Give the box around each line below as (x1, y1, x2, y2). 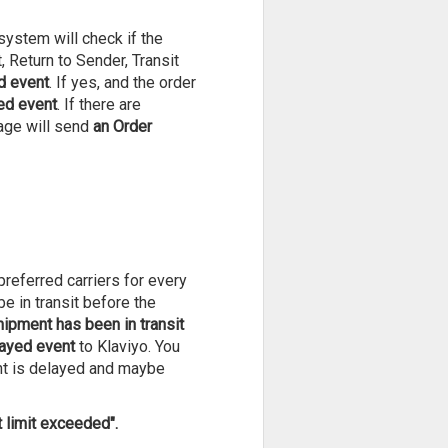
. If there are (56, 95, 141, 114)
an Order (92, 117, 152, 136)
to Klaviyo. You (78, 337, 180, 356)
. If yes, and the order (48, 73, 196, 92)
